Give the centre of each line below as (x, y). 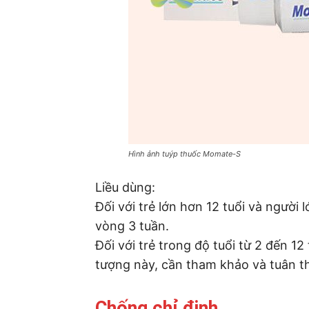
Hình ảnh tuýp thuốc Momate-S (185, 153)
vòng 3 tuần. (132, 226)
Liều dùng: (125, 187)
